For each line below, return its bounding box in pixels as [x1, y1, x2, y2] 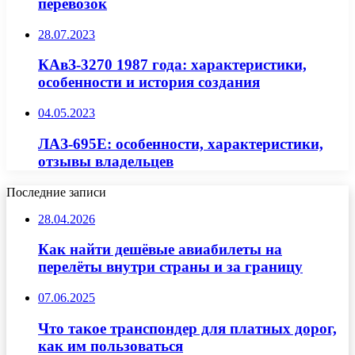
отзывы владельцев [38, 152, 174, 170]
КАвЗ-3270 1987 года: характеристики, [38, 56, 307, 74]
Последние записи [6, 185, 106, 199]
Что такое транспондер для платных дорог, [38, 319, 337, 337]
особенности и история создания [38, 74, 260, 91]
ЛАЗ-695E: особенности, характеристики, [38, 135, 323, 152]
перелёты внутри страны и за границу [38, 258, 303, 276]
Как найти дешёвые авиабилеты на [38, 241, 282, 258]
